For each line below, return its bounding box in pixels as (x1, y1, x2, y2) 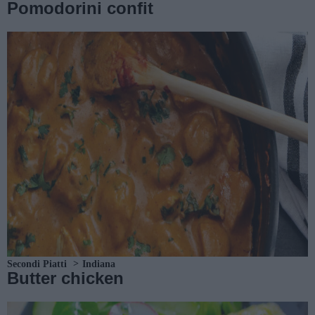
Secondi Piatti (7, 259, 67, 269)
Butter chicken (7, 269, 124, 288)
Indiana (82, 259, 115, 269)
